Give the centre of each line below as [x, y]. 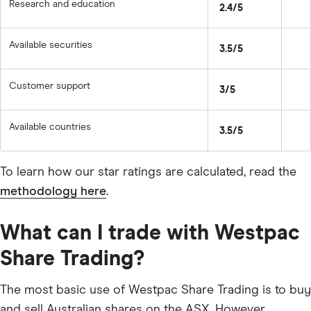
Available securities [51, 45]
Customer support [50, 86]
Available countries [50, 127]
